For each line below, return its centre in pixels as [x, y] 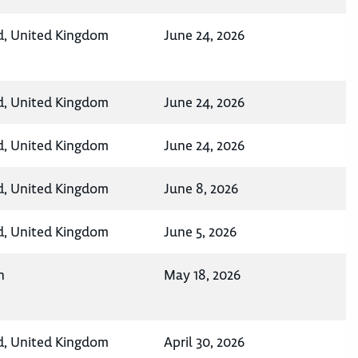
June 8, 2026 [201, 189]
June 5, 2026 [200, 232]
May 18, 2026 [202, 275]
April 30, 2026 [204, 342]
